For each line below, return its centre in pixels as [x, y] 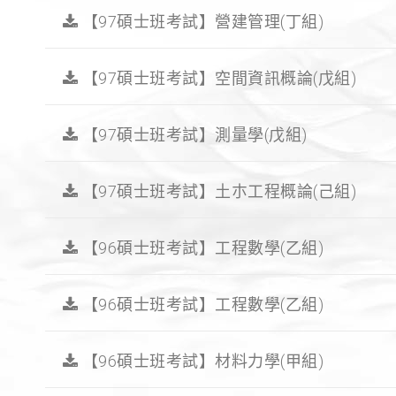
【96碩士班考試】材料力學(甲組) [201, 362]
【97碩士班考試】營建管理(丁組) [201, 22]
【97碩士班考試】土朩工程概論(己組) [217, 192]
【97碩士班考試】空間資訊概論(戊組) [217, 79]
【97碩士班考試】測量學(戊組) [193, 135]
